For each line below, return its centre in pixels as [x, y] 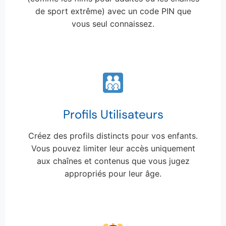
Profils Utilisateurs [113, 115]
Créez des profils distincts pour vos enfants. [113, 136]
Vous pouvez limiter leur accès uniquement [113, 149]
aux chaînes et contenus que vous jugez [113, 161]
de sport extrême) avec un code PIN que [113, 11]
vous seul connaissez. [113, 23]
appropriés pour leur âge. [113, 174]
